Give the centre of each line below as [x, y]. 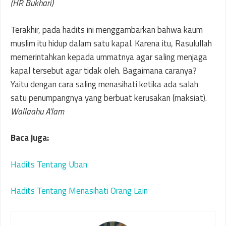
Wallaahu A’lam [37, 111]
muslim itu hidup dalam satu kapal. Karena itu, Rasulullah [111, 43]
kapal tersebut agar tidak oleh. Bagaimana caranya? [104, 70]
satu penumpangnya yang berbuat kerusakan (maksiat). [109, 98]
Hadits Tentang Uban [49, 164]
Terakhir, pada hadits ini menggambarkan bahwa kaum [107, 30]
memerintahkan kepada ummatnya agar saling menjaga [109, 57]
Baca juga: [30, 138]
